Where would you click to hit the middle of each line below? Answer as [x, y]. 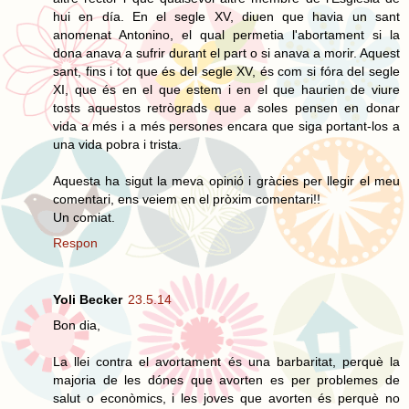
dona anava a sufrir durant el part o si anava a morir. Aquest [226, 52]
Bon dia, [77, 325]
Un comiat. [84, 217]
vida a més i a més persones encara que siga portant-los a [226, 126]
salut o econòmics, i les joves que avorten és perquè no [226, 398]
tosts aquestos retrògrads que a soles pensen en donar [226, 107]
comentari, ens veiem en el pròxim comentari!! [187, 199]
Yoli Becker [88, 299]
